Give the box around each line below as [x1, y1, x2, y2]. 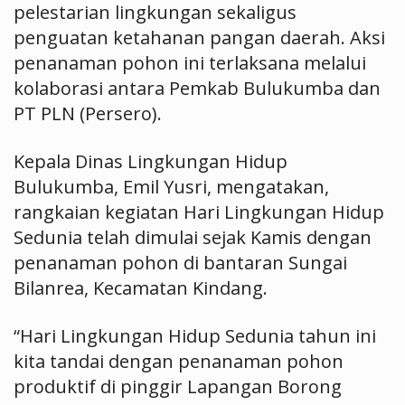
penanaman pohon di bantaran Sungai [14, 250, 347, 275]
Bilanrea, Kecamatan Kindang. [14, 276, 268, 300]
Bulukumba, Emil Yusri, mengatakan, [14, 174, 329, 199]
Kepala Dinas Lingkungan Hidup [14, 149, 287, 174]
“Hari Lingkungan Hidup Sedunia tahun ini [14, 324, 376, 348]
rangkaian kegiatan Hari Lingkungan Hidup [14, 200, 384, 224]
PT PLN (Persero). [14, 101, 162, 126]
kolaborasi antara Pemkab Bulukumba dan [14, 76, 381, 100]
